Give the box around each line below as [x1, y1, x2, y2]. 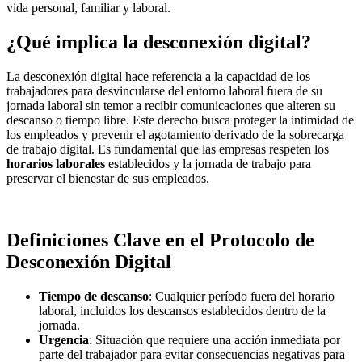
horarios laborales [6, 157, 105, 171]
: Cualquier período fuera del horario [149, 288, 335, 303]
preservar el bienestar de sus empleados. [6, 171, 209, 186]
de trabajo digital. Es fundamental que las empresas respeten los [6, 142, 329, 157]
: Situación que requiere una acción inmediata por [89, 332, 340, 347]
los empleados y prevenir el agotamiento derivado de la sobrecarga [6, 128, 344, 142]
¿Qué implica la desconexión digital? [6, 32, 311, 53]
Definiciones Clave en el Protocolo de [6, 229, 314, 250]
